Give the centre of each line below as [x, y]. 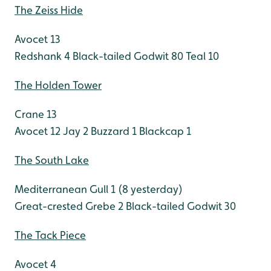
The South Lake [52, 160]
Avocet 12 [38, 131]
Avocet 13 [38, 39]
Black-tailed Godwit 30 [180, 206]
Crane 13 [36, 114]
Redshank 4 [42, 56]
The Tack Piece [50, 235]
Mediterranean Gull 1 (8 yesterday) [99, 189]
